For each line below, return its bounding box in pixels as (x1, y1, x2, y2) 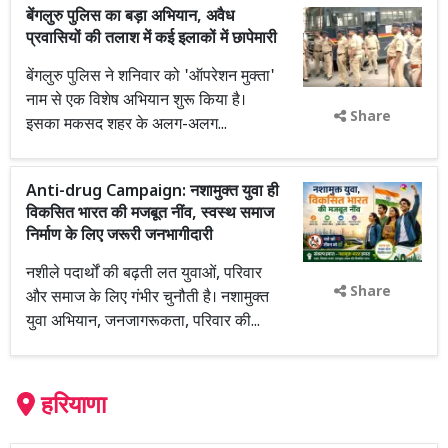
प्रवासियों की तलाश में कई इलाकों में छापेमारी (26, 29, 277, 50)
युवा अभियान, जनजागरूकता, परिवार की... (26, 312, 260, 333)
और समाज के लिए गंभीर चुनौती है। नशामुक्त (26, 288, 269, 309)
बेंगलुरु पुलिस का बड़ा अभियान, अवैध (26, 7, 234, 28)
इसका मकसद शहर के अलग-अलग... (26, 115, 227, 136)
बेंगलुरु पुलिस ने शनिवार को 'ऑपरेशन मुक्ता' (26, 67, 275, 88)
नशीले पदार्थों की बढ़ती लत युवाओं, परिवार (26, 264, 262, 285)
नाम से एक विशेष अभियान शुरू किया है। (26, 91, 246, 112)
